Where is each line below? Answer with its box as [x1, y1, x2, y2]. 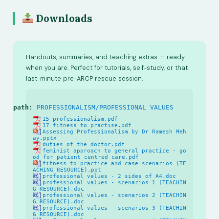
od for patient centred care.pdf [33, 153, 139, 160]
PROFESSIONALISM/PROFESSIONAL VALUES [37, 103, 174, 111]
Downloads [33, 11, 93, 25]
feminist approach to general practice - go [43, 147, 186, 154]
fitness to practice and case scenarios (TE [43, 160, 186, 167]
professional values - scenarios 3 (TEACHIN [43, 204, 186, 211]
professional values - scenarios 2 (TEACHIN [43, 192, 186, 198]
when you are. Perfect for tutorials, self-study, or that [26, 63, 188, 72]
